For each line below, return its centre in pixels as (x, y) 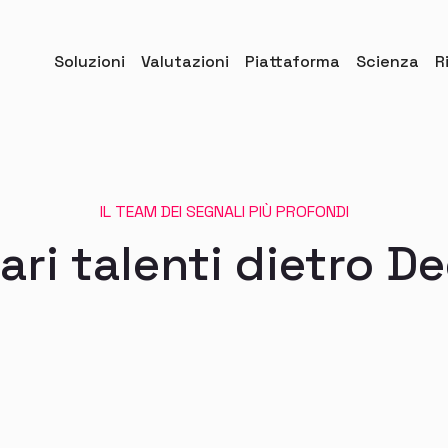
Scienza (387, 61)
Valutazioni (185, 61)
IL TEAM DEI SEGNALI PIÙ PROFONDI (224, 211)
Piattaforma (292, 61)
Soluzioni (89, 61)
